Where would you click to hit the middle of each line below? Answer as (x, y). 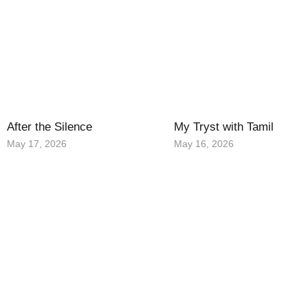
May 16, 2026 (204, 144)
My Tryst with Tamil (224, 127)
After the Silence (49, 127)
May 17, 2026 (37, 144)
